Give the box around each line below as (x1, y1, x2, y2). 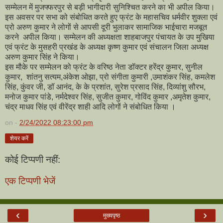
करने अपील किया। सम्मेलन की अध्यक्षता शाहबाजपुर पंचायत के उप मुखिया (5, 33, 215, 42)
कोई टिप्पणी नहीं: (5, 154, 60, 165)
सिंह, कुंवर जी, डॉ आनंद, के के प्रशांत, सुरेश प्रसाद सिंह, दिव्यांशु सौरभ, (5, 83, 206, 92)
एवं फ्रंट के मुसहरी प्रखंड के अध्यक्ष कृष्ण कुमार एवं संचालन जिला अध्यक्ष (5, 43, 209, 52)
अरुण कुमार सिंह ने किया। (5, 53, 80, 62)
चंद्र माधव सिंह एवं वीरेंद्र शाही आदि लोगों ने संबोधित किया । (5, 103, 176, 111)
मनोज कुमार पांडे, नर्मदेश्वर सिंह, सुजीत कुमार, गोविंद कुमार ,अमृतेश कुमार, (5, 93, 211, 102)
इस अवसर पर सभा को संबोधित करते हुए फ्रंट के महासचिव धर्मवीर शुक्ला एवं (5, 13, 218, 22)
